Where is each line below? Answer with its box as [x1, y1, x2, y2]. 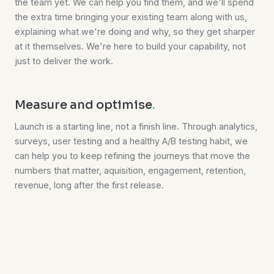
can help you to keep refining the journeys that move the [15, 150, 250, 161]
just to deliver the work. [15, 56, 113, 67]
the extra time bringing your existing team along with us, [15, 12, 247, 23]
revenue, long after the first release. [15, 180, 164, 191]
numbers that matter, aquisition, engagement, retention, [15, 165, 246, 176]
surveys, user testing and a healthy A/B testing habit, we [15, 136, 248, 147]
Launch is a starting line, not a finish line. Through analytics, [15, 121, 257, 132]
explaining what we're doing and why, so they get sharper [15, 26, 255, 37]
